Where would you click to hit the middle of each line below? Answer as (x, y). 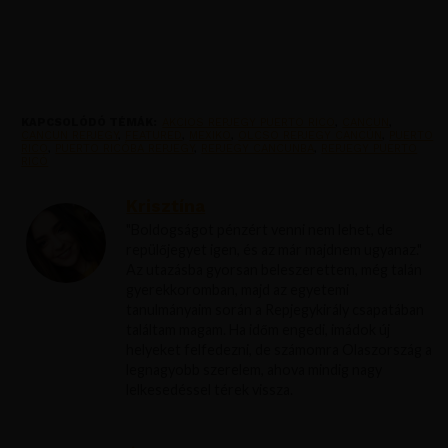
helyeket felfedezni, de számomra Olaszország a (279, 349)
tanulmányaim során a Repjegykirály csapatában (275, 309)
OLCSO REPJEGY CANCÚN (310, 135)
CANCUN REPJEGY (70, 135)
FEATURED (154, 135)
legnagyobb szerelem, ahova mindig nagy (254, 369)
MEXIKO (210, 135)
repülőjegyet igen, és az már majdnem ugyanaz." (274, 249)
